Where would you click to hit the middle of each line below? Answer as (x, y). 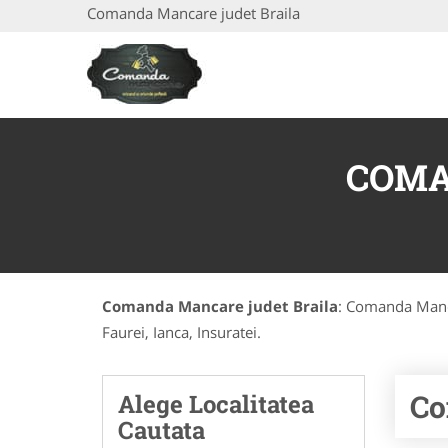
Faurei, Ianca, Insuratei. (181, 332)
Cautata (161, 430)
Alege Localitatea (216, 404)
